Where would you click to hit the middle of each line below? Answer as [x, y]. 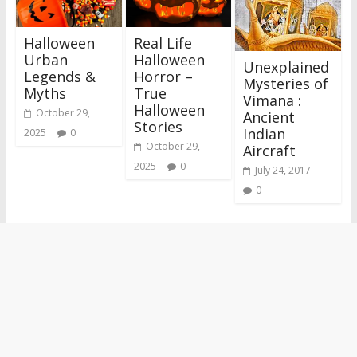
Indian [265, 133]
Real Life [163, 43]
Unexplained [286, 67]
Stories [158, 126]
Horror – [163, 76]
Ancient [269, 117]
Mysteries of [286, 83]
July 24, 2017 [283, 170]
